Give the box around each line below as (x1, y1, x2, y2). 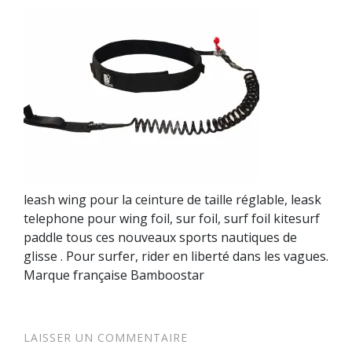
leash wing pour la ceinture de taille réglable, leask (24, 191, 321, 208)
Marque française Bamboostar (24, 266, 204, 284)
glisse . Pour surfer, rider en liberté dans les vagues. (24, 247, 328, 265)
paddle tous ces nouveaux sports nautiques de (24, 229, 297, 246)
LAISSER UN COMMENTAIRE (24, 330, 188, 345)
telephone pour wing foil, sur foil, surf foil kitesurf (24, 210, 320, 227)
